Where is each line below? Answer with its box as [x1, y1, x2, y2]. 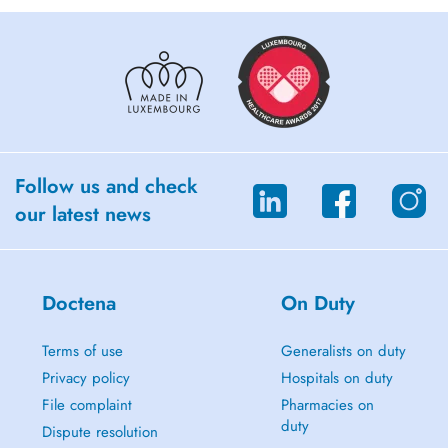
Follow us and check [15, 172, 198, 201]
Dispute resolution [41, 421, 158, 443]
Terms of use [41, 340, 123, 362]
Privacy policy [41, 367, 130, 389]
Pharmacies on [280, 394, 374, 416]
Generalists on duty [280, 340, 406, 362]
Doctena [41, 289, 116, 318]
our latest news [15, 200, 151, 229]
